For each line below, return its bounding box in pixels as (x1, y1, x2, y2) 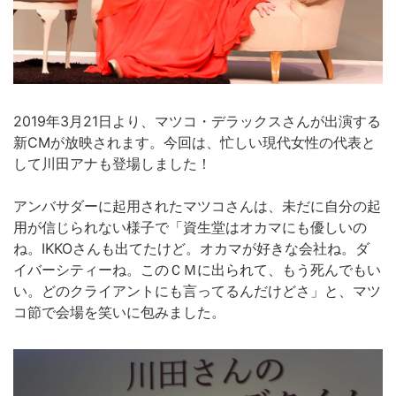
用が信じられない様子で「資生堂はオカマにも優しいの (13, 217, 367, 236)
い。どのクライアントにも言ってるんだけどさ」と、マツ (13, 281, 381, 300)
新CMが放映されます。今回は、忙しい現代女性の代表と (13, 133, 376, 151)
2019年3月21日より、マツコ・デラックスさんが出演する (13, 111, 381, 130)
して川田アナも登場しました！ (13, 154, 211, 172)
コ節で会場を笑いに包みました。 (13, 302, 225, 321)
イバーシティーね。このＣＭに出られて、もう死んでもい (13, 260, 381, 278)
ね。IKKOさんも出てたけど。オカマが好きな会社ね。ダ (13, 239, 369, 257)
